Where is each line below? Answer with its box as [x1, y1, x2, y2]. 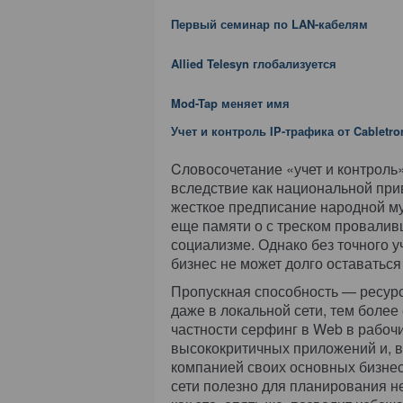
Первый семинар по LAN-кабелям [171, 15, 368, 32]
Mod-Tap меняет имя [171, 94, 290, 112]
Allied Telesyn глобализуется [171, 55, 336, 72]
